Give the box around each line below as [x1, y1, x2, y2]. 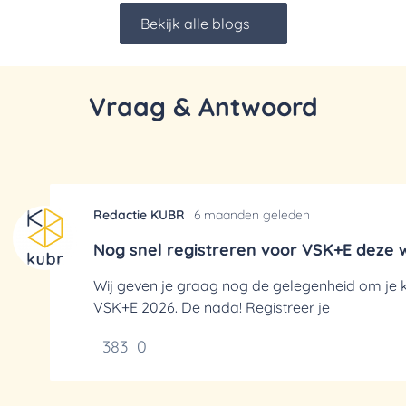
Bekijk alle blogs [140, 14, 250, 33]
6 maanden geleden [194, 207, 310, 223]
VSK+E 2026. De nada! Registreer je [93, 298, 330, 316]
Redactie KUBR [93, 207, 185, 223]
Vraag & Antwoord [88, 91, 318, 122]
